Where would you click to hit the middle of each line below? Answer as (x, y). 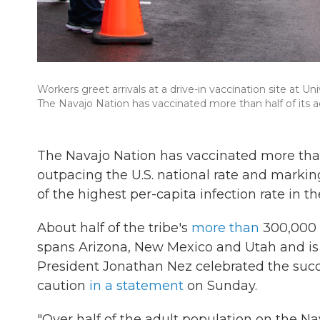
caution (63, 286)
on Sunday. (220, 286)
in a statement (136, 286)
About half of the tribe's (114, 228)
